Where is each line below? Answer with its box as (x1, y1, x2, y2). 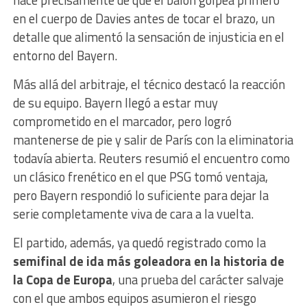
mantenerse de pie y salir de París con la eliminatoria (12, 130, 293, 149)
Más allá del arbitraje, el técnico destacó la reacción (12, 74, 285, 94)
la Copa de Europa (12, 269, 112, 289)
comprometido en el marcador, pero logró (12, 111, 232, 131)
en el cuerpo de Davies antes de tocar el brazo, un (12, 8, 275, 28)
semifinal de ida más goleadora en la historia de (12, 251, 284, 271)
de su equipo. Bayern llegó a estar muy (12, 93, 218, 112)
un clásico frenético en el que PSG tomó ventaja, (12, 167, 268, 186)
